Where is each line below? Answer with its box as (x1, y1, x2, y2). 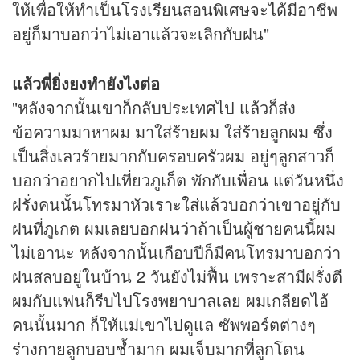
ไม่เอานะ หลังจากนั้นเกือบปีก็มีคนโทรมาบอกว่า (12, 240, 341, 264)
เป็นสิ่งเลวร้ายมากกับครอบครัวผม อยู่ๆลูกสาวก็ (12, 144, 334, 168)
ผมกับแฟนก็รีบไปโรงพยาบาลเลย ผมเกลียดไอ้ (12, 288, 329, 313)
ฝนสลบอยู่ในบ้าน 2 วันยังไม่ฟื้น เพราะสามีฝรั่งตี (12, 264, 342, 288)
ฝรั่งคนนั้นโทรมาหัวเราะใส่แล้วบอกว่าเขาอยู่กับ (12, 192, 341, 216)
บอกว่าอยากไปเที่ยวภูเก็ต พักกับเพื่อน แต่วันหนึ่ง (12, 168, 344, 192)
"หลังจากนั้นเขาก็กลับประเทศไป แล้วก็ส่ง (12, 96, 296, 120)
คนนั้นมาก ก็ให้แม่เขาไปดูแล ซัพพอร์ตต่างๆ (12, 313, 316, 337)
